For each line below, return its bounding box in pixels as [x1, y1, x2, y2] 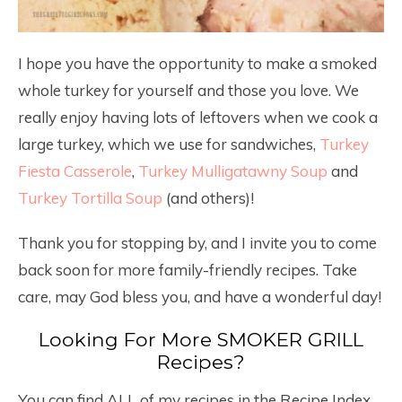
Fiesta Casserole [18, 162, 132, 180]
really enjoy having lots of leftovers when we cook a [18, 108, 378, 127]
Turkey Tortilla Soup [18, 188, 162, 207]
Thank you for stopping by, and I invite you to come [18, 233, 377, 252]
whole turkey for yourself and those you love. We [18, 81, 359, 100]
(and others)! [162, 188, 254, 207]
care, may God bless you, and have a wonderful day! [18, 287, 381, 306]
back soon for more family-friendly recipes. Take [18, 260, 357, 279]
